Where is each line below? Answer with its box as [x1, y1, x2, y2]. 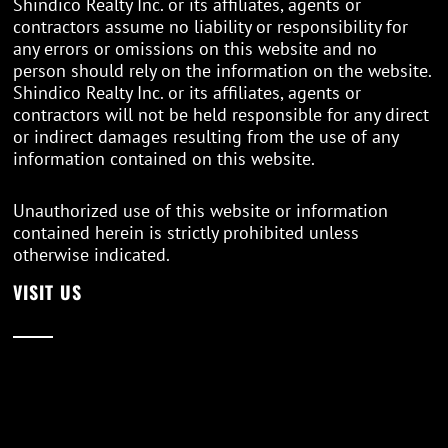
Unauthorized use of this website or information [13, 199, 389, 223]
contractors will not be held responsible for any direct [13, 103, 430, 127]
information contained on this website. [13, 147, 316, 171]
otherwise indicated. [13, 243, 171, 267]
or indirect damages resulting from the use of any [13, 125, 399, 149]
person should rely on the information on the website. [13, 59, 432, 83]
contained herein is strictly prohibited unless [13, 221, 360, 245]
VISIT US [13, 279, 83, 306]
